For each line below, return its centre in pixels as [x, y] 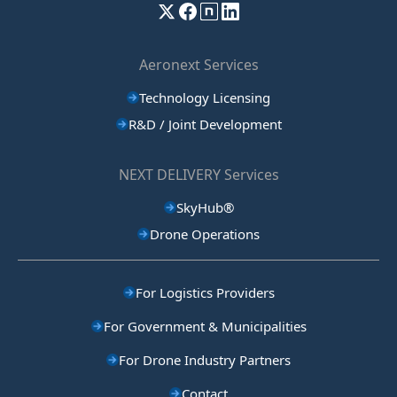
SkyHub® [205, 208]
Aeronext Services [198, 65]
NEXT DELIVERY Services [198, 175]
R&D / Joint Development [205, 125]
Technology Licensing [205, 98]
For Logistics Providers [205, 293]
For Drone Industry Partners [205, 360]
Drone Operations [205, 234]
